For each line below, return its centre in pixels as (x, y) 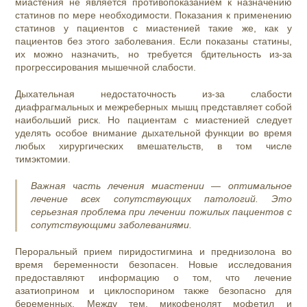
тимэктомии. (45, 159)
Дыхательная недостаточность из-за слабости (153, 94)
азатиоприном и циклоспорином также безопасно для (153, 291)
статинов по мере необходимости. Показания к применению (153, 15)
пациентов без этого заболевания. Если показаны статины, (153, 41)
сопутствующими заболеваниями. (112, 225)
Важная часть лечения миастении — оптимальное (161, 186)
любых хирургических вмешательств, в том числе (153, 146)
